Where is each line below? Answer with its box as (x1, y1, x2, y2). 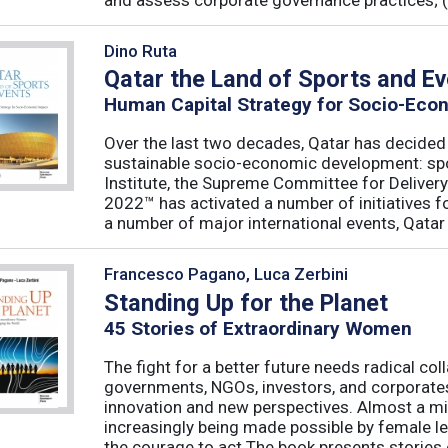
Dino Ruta (104, 41, 177, 62)
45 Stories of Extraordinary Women (104, 316, 412, 340)
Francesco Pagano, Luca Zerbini (104, 264, 348, 285)
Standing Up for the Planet (104, 288, 388, 317)
